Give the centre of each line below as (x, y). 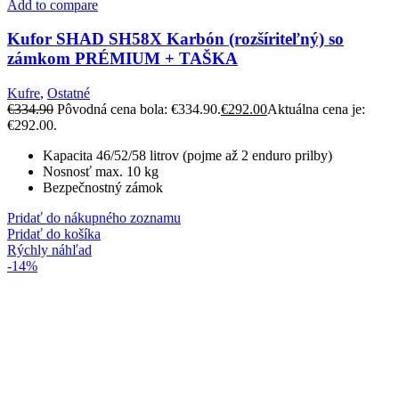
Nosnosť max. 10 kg (101, 172)
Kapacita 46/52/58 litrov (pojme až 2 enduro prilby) (187, 156)
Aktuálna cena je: (316, 110)
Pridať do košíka (54, 234)
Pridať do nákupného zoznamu (94, 218)
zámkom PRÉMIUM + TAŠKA (122, 59)
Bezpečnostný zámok (103, 188)
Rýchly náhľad (49, 250)
